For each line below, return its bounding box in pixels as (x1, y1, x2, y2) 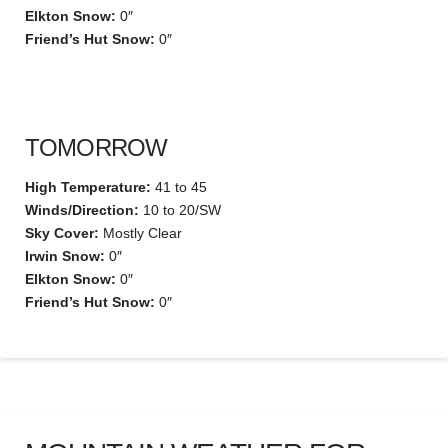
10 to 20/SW (139, 202, 221, 219)
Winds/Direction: (25, 202, 139, 219)
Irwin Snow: (25, 248, 105, 265)
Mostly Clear (99, 225, 182, 242)
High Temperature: (25, 179, 151, 196)
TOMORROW (25, 134, 168, 162)
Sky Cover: (25, 225, 99, 242)
